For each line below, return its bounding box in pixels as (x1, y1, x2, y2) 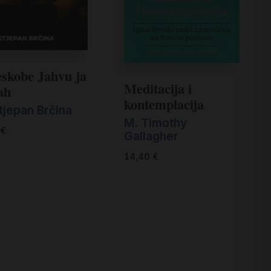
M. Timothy (123, 116, 187, 131)
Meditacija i (123, 78, 192, 99)
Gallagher (123, 129, 178, 144)
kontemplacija (123, 94, 204, 114)
